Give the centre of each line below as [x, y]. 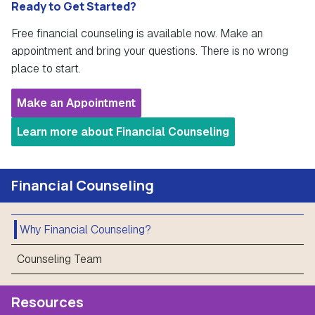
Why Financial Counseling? [85, 230]
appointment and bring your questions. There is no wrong [150, 51]
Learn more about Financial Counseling [123, 132]
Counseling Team [59, 259]
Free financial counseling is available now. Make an [137, 34]
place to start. [46, 69]
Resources [47, 302]
